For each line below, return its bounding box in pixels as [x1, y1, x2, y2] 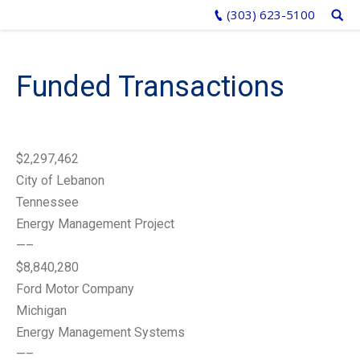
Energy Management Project [16, 216, 174, 231]
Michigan [16, 303, 67, 318]
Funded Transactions [16, 70, 284, 104]
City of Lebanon [16, 173, 104, 188]
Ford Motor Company [16, 281, 134, 297]
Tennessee [16, 194, 79, 210]
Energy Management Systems [16, 325, 185, 340]
